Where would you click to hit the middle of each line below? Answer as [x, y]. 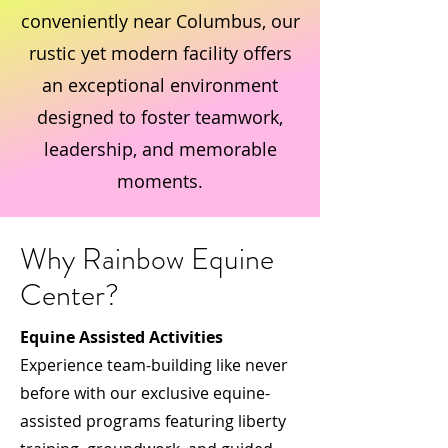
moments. [160, 181]
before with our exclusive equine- [145, 393]
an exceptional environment [160, 85]
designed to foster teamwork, [160, 117]
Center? [69, 295]
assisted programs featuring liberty [153, 421]
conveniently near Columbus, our [160, 21]
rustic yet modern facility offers [160, 53]
